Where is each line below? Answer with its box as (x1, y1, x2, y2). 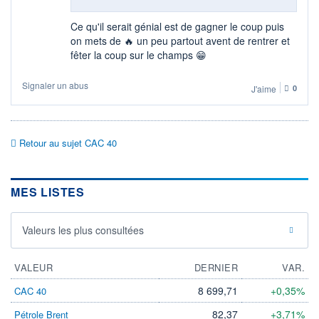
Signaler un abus (22, 79, 88, 92)
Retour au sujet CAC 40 (16, 135, 117, 150)
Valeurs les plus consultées (22, 223, 144, 238)
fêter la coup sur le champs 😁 (70, 47, 206, 62)
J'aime (251, 82, 276, 95)
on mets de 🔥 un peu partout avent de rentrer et (70, 33, 290, 48)
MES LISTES (11, 184, 85, 201)
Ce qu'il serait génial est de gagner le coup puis (70, 19, 284, 33)
